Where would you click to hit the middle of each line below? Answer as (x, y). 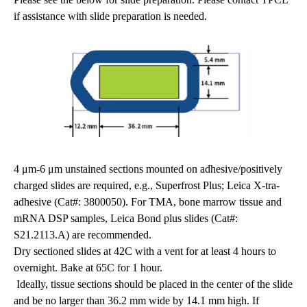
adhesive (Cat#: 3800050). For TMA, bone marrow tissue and (148, 202)
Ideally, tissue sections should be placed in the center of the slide (153, 284)
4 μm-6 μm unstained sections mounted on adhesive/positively (148, 169)
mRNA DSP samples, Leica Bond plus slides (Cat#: (126, 219)
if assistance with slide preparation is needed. (110, 16)
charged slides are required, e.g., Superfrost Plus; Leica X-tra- (147, 186)
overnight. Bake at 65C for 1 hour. (88, 268)
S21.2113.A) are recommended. (83, 235)
